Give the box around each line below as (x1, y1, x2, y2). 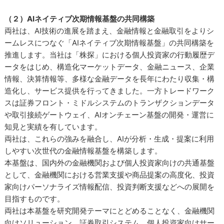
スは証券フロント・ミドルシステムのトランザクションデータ (4, 98, 215, 107)
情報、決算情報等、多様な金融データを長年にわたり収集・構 (4, 74, 215, 83)
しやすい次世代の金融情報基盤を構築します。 (4, 146, 162, 155)
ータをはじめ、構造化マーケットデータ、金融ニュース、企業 (4, 62, 215, 71)
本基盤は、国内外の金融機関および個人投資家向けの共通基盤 (4, 158, 215, 167)
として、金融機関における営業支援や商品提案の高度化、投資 (4, 170, 215, 179)
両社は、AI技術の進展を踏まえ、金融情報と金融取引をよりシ (4, 26, 214, 35)
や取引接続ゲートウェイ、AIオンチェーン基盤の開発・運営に (4, 110, 214, 119)
